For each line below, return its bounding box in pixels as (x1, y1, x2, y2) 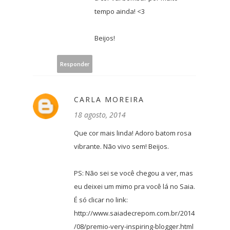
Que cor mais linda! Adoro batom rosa (74, 128, 191, 138)
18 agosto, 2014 (74, 110, 126, 120)
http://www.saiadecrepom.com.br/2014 (74, 208, 195, 218)
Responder (60, 60, 90, 67)
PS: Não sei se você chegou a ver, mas (74, 168, 193, 178)
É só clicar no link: (74, 195, 128, 205)
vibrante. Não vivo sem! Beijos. (74, 142, 169, 151)
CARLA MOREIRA (74, 94, 144, 105)
